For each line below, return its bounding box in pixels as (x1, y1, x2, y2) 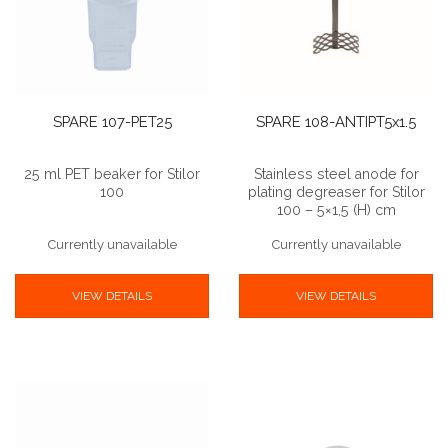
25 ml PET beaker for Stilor (24, 165, 200, 182)
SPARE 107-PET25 (52, 112, 172, 130)
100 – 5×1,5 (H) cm (276, 201, 396, 218)
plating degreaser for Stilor (247, 183, 425, 200)
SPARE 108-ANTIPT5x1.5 (256, 112, 416, 130)
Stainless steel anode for (253, 165, 419, 182)
